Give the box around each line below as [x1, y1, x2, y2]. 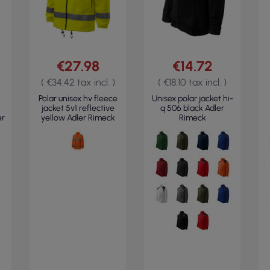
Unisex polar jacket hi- [151, 93, 233, 104]
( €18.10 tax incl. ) [158, 77, 227, 88]
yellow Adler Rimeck [40, 113, 115, 123]
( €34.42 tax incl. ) [40, 77, 115, 88]
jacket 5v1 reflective [41, 103, 115, 113]
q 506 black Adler [160, 103, 224, 113]
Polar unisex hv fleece [38, 93, 118, 104]
